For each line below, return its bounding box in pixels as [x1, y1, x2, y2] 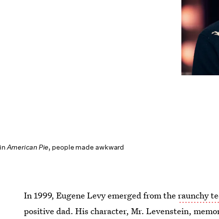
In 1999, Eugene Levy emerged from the [24, 190, 178, 201]
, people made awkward [48, 143, 125, 152]
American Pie [6, 143, 49, 152]
